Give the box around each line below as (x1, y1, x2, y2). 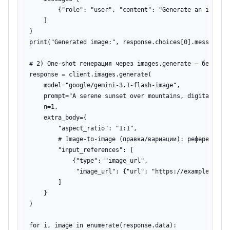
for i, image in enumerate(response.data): (29, 222, 177, 229)
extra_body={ (29, 114, 87, 121)
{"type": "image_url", (29, 157, 148, 164)
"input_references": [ (29, 146, 133, 154)
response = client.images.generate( (29, 71, 151, 78)
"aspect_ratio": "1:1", (29, 125, 137, 132)
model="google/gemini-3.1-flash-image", (29, 82, 180, 89)
